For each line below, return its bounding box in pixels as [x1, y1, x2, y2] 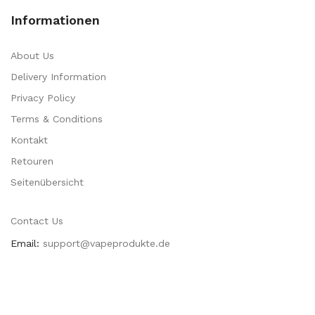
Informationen [11, 13, 100, 27]
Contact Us [11, 215, 63, 226]
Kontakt [11, 134, 48, 146]
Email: [11, 238, 39, 249]
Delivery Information [11, 71, 106, 82]
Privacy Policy [11, 92, 75, 103]
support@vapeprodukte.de [39, 238, 170, 249]
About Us [11, 50, 54, 61]
